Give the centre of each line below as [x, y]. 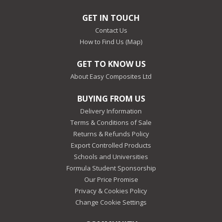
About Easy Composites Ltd [111, 77]
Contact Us [111, 30]
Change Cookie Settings [111, 202]
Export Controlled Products [111, 145]
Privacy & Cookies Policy [111, 191]
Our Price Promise [111, 180]
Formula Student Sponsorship [111, 168]
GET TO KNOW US [111, 64]
